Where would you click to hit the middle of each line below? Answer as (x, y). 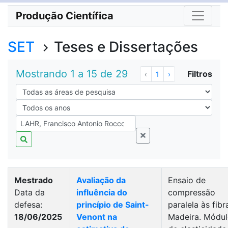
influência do (102, 192)
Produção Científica (65, 16)
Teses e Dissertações (124, 47)
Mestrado (34, 180)
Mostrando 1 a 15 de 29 (72, 74)
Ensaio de (187, 180)
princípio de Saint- (113, 205)
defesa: (28, 205)
